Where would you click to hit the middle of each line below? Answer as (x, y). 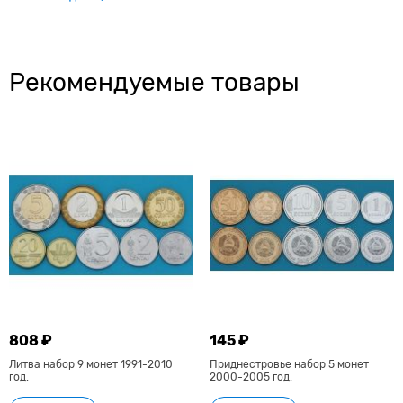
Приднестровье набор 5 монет (289, 364)
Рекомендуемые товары (154, 83)
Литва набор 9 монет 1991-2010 (91, 364)
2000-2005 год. (251, 376)
